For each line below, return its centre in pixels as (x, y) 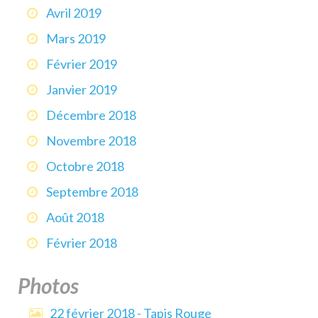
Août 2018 (75, 218)
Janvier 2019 (82, 90)
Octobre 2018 (85, 166)
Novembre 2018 (91, 141)
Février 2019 (82, 64)
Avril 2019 (74, 13)
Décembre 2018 (91, 115)
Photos (48, 286)
